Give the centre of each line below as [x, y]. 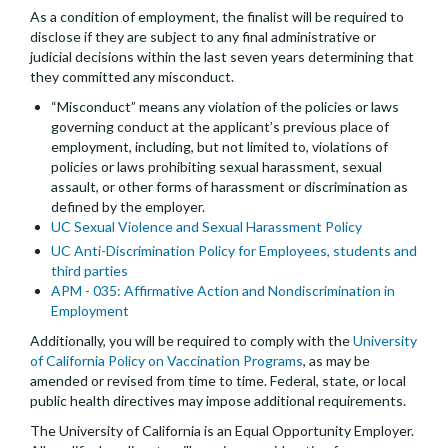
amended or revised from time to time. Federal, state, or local [218, 381]
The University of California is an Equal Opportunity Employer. [222, 431]
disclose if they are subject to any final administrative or [203, 37]
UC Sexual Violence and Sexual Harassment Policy [206, 227]
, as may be [336, 361]
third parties [89, 271]
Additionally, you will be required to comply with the [191, 341]
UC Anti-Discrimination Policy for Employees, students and [234, 251]
